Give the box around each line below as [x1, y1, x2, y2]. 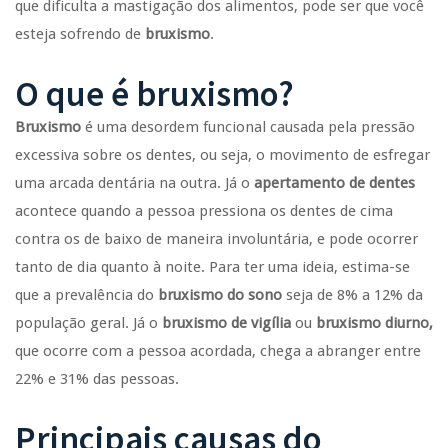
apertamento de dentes [254, 173, 415, 192]
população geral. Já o [15, 313, 162, 332]
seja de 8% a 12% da [282, 285, 423, 304]
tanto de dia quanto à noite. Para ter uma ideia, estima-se [15, 257, 410, 276]
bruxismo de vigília [162, 313, 291, 332]
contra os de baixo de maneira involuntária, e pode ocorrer [15, 229, 418, 248]
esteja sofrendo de [15, 24, 145, 43]
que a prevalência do [15, 285, 158, 304]
